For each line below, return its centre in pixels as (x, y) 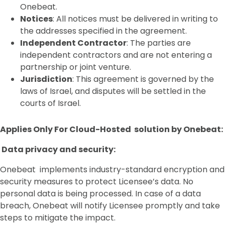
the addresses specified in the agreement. (103, 31)
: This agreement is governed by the (143, 79)
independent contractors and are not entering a (116, 55)
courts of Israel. (50, 103)
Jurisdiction (46, 79)
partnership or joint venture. (76, 67)
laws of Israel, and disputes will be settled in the (113, 91)
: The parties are (159, 43)
